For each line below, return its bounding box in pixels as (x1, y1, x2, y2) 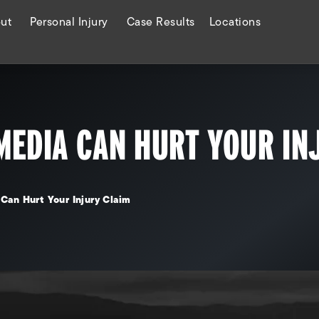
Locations (209, 13, 261, 31)
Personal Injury (30, 13, 108, 31)
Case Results (126, 13, 195, 31)
